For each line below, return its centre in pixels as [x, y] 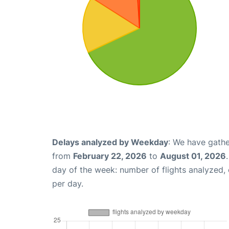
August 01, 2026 [193, 156]
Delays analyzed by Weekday [110, 142]
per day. [68, 184]
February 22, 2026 [110, 156]
